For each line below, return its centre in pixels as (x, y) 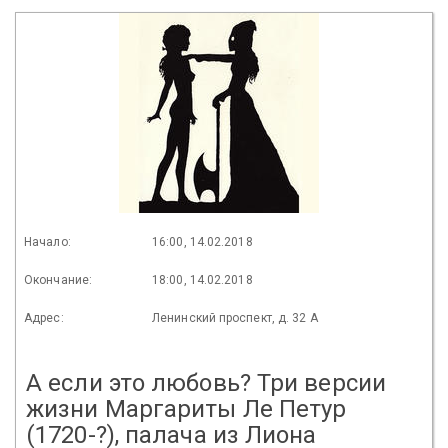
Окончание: (58, 279)
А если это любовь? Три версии (206, 382)
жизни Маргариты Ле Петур (186, 408)
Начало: (47, 241)
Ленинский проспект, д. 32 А (235, 317)
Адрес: (44, 317)
